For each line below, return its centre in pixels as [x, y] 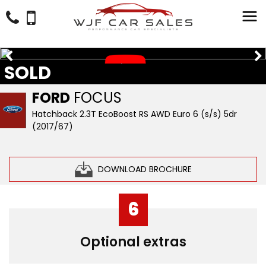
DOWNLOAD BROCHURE [145, 169]
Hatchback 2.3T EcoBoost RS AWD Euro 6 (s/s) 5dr [135, 114]
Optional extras [133, 242]
